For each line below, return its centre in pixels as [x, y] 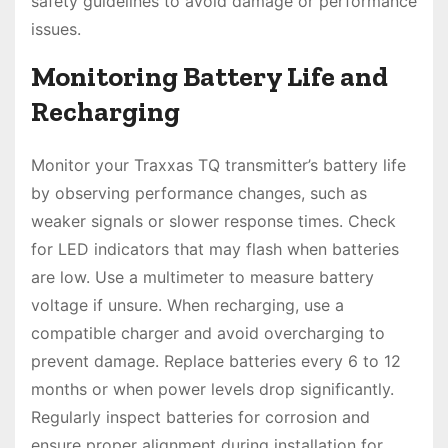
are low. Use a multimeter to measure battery [202, 277]
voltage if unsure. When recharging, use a [187, 305]
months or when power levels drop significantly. [212, 389]
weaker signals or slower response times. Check [213, 221]
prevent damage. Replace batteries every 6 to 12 [216, 361]
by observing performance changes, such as [199, 193]
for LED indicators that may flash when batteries [215, 249]
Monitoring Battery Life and [209, 77]
